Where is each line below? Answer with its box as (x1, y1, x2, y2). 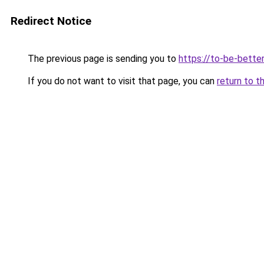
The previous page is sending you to (25, 53, 179, 64)
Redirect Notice (11, 14, 91, 28)
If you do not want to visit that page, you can (25, 75, 217, 87)
